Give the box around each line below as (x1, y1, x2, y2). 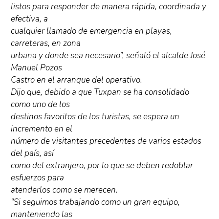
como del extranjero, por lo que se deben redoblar (11, 159, 194, 171)
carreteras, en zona (11, 37, 81, 49)
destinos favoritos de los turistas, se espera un (11, 110, 180, 122)
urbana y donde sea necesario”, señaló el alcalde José (11, 49, 206, 61)
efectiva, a (11, 13, 48, 24)
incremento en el (11, 123, 73, 134)
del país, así (11, 147, 54, 159)
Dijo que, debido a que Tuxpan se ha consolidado (11, 86, 190, 98)
